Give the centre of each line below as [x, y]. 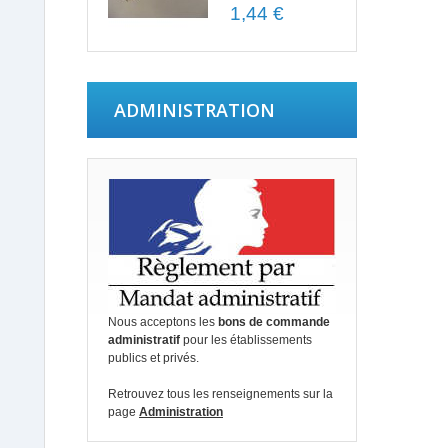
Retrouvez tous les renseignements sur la [220, 394]
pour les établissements [246, 340]
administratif [144, 340]
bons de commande [274, 322]
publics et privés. [153, 358]
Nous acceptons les [163, 322]
